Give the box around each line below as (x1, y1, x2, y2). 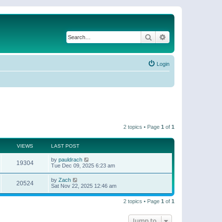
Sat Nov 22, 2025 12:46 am (51, 182, 116, 189)
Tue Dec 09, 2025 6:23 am (51, 162, 115, 168)
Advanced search (166, 32, 219, 41)
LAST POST (51, 143, 79, 149)
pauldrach (58, 156, 82, 163)
